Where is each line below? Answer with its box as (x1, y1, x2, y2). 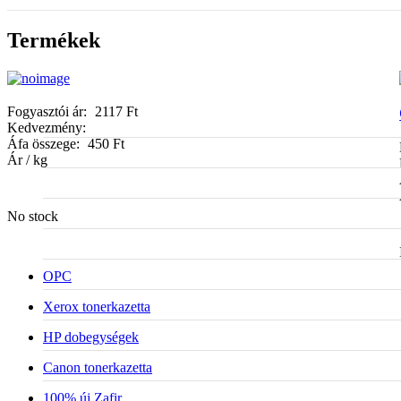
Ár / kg (7, 151, 47, 167)
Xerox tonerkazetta (43, 298, 150, 314)
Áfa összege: (7, 135, 83, 151)
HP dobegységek (43, 328, 139, 345)
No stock (7, 208, 58, 224)
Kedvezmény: (7, 119, 86, 135)
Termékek (7, 28, 100, 52)
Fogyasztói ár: (7, 103, 90, 119)
